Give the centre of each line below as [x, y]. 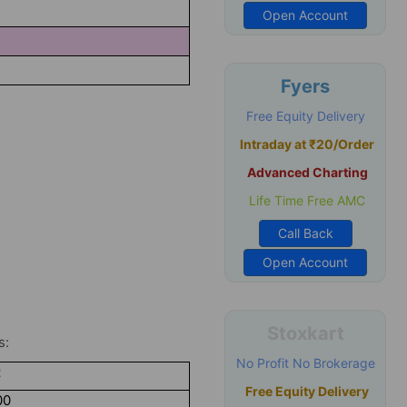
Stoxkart [305, 333]
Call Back [305, 233]
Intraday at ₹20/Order [307, 144]
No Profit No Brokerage [305, 363]
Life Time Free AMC [305, 200]
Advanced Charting [307, 172]
